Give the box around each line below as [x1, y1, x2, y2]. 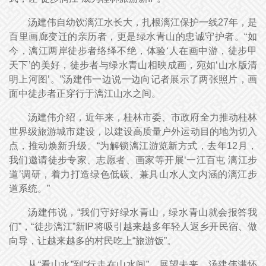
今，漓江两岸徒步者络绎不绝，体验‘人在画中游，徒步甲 [9, 46, 257, 56]
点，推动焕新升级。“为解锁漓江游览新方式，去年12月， [9, 141, 257, 151]
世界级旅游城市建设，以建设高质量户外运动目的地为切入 [9, 126, 257, 137]
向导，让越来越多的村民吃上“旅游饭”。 [9, 236, 176, 246]
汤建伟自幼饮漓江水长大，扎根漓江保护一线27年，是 [28, 17, 257, 28]
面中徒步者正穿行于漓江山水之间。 [9, 88, 161, 99]
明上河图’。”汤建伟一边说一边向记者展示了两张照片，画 [9, 74, 257, 85]
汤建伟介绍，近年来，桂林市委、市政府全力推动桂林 [28, 112, 257, 123]
